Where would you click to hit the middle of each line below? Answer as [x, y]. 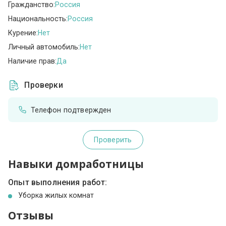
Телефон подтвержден [71, 110]
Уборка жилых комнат [56, 195]
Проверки [44, 85]
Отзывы [31, 216]
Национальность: [38, 18]
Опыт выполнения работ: [58, 183]
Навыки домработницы [76, 164]
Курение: [23, 33]
